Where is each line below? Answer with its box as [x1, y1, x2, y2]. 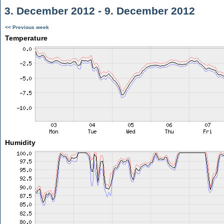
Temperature [4, 34, 47, 42]
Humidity [4, 138, 35, 146]
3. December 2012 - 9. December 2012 [1, 5, 195, 16]
